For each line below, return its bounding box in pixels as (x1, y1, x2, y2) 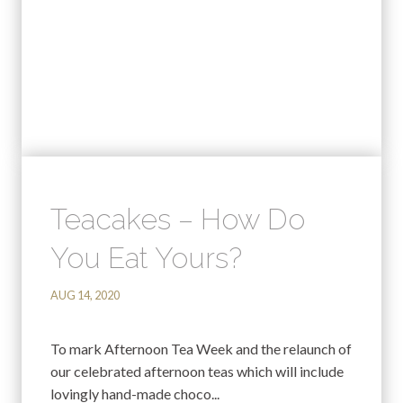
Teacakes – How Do (50, 201, 305, 236)
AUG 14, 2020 (50, 288, 120, 303)
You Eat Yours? (50, 240, 242, 274)
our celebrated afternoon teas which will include (50, 362, 344, 380)
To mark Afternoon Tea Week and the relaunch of (50, 339, 352, 357)
